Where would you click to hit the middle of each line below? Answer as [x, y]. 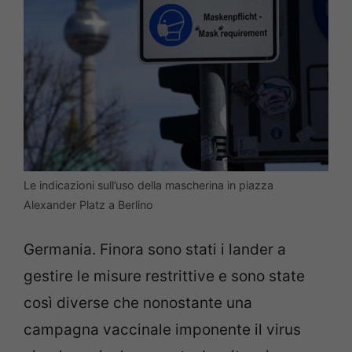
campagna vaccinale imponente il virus [162, 330]
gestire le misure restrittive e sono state [164, 277]
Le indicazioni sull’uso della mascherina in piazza [148, 185]
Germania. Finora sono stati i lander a [155, 250]
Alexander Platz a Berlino [88, 204]
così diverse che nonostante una [138, 303]
